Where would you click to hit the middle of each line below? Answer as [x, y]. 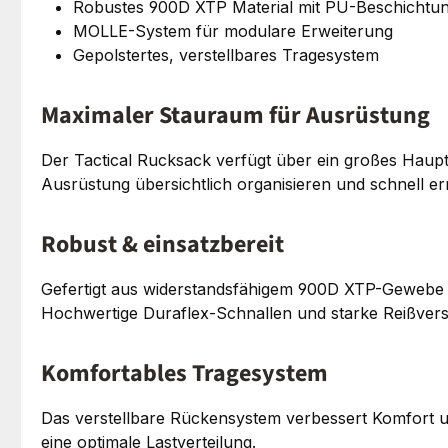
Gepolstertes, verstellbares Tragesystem [226, 54]
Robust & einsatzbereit [162, 244]
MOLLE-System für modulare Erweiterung [233, 30]
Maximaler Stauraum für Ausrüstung [235, 115]
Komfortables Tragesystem [184, 373]
